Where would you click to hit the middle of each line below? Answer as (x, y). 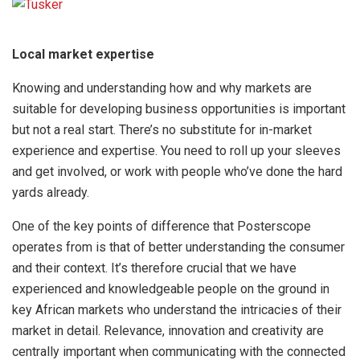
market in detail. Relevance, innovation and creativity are (168, 330)
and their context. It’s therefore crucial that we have (154, 268)
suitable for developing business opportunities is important (179, 108)
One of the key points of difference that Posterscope (162, 226)
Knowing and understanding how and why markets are (162, 88)
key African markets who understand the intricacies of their (177, 309)
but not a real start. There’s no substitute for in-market (162, 129)
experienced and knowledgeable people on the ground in (171, 288)
